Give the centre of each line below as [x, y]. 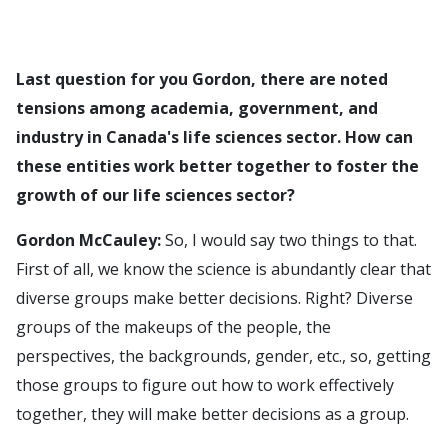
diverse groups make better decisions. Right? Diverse [214, 298]
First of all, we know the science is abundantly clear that [223, 269]
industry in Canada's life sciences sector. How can [214, 137]
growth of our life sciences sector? [155, 195]
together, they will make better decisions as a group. [212, 414]
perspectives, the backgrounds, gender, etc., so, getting [223, 356]
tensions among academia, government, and [197, 108]
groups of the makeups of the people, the [173, 327]
